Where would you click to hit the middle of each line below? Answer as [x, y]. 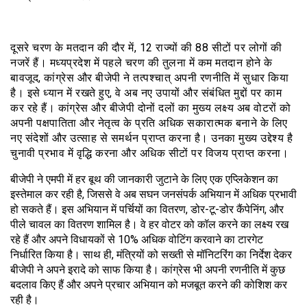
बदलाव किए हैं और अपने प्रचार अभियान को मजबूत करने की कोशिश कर [149, 285]
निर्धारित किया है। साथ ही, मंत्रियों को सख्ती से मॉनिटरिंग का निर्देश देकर [151, 255]
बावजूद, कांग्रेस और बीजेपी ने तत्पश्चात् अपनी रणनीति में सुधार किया [149, 78]
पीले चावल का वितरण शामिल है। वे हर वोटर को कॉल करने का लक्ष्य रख [149, 225]
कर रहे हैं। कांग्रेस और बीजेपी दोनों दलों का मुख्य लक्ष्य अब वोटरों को [151, 108]
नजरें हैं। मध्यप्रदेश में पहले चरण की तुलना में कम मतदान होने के [142, 63]
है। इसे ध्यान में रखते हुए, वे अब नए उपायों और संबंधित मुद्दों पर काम [146, 93]
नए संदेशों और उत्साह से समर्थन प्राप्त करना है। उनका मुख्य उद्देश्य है [151, 138]
